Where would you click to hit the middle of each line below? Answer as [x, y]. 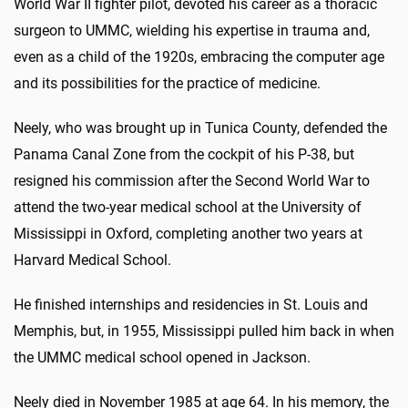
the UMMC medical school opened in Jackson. [162, 357]
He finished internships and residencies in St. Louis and [191, 304]
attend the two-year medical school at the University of [188, 207]
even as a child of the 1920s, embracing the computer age [199, 56]
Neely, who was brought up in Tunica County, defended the [200, 127]
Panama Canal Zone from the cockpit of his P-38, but [184, 154]
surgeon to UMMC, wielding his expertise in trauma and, [192, 30]
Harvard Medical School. [92, 260]
